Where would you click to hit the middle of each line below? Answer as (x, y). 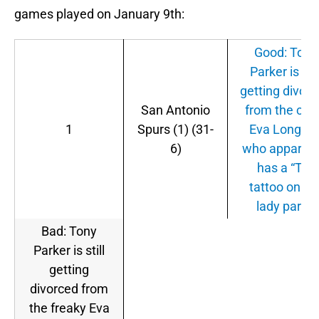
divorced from (69, 289)
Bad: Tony (69, 231)
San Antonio (176, 110)
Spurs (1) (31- (176, 130)
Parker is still (69, 251)
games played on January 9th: (99, 14)
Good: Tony (286, 53)
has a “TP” (286, 168)
